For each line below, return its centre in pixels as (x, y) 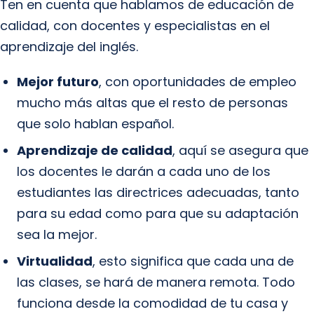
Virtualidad (55, 261)
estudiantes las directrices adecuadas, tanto (158, 192)
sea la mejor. (57, 234)
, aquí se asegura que (240, 150)
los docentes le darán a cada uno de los (144, 171)
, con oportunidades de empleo (198, 82)
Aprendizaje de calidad (95, 150)
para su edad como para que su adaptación (158, 213)
